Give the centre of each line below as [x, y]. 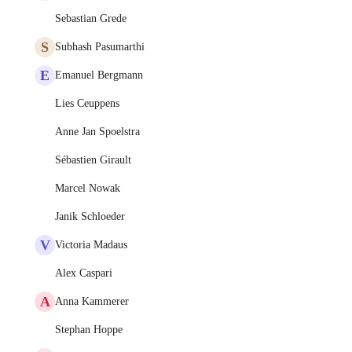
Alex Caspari [84, 273]
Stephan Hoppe [89, 330]
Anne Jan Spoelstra [97, 132]
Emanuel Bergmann [99, 75]
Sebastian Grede [91, 18]
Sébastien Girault [93, 160]
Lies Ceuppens [87, 103]
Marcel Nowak [88, 188]
